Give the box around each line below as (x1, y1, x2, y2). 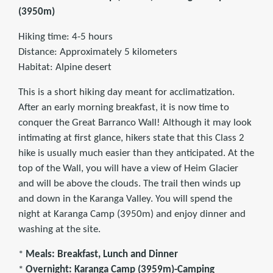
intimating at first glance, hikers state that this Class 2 (18, 133, 244, 144)
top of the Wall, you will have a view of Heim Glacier (18, 163, 238, 174)
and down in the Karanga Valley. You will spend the (18, 194, 232, 205)
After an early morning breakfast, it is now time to (18, 102, 229, 113)
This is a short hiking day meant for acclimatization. (18, 87, 235, 98)
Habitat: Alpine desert (18, 62, 112, 73)
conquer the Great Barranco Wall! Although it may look (18, 118, 252, 129)
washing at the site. (18, 224, 101, 235)
